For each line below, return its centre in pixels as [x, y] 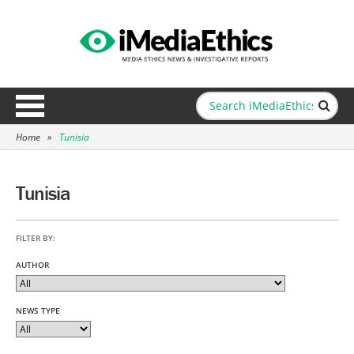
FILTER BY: [36, 238]
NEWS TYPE [38, 311]
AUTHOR [32, 265]
